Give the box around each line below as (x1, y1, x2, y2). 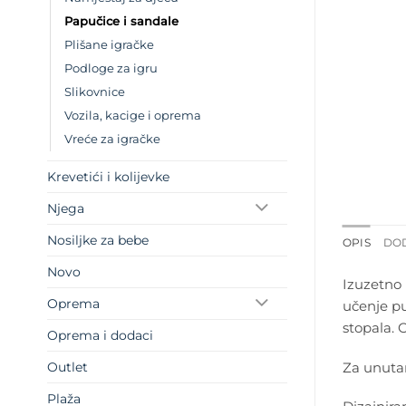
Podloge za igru (64, 62, 158, 76)
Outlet (47, 359, 88, 376)
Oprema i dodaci (47, 327, 153, 344)
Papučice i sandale (64, 14, 179, 29)
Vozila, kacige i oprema (64, 109, 201, 123)
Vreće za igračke (64, 132, 160, 147)
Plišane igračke (64, 38, 154, 53)
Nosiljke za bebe (47, 232, 149, 249)
